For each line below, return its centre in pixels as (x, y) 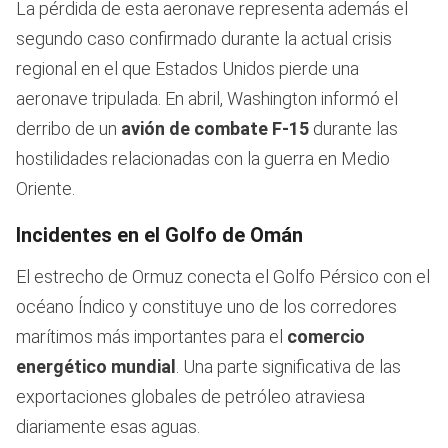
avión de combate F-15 (215, 128)
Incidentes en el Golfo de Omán (159, 234)
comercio (324, 336)
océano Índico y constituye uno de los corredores (206, 306)
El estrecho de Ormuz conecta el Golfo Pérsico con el (223, 276)
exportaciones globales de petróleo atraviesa (190, 396)
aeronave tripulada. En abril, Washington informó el (207, 98)
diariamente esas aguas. (108, 426)
